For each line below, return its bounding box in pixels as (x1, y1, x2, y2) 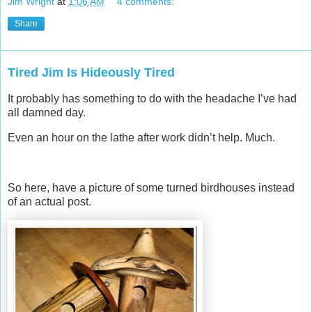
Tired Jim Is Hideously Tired (8, 65, 175, 80)
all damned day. (8, 107, 86, 119)
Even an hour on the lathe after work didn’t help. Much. (8, 132, 275, 144)
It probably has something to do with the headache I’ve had (8, 93, 297, 105)
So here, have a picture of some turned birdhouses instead (8, 181, 295, 194)
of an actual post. (8, 195, 91, 208)
